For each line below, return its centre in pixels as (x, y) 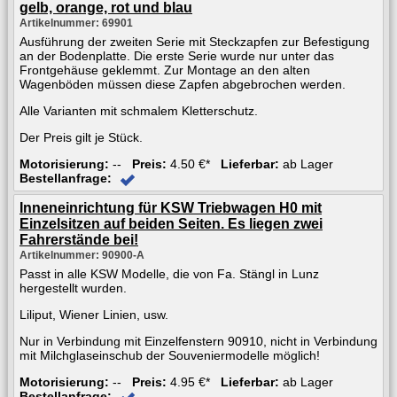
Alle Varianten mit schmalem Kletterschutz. (139, 110)
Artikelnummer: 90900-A (82, 255)
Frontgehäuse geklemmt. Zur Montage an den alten (165, 70)
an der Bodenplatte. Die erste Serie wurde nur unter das (177, 55)
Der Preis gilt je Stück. (81, 137)
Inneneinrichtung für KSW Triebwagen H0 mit (171, 207)
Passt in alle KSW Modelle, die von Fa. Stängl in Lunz (169, 273)
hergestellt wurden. (73, 288)
